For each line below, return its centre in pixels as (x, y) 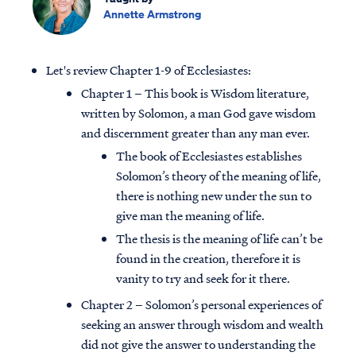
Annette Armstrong (152, 14)
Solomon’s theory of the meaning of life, (219, 176)
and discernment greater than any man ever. (195, 133)
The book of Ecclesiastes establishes (209, 156)
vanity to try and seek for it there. (203, 279)
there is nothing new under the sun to (214, 196)
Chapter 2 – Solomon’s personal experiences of (201, 305)
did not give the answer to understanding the (198, 344)
